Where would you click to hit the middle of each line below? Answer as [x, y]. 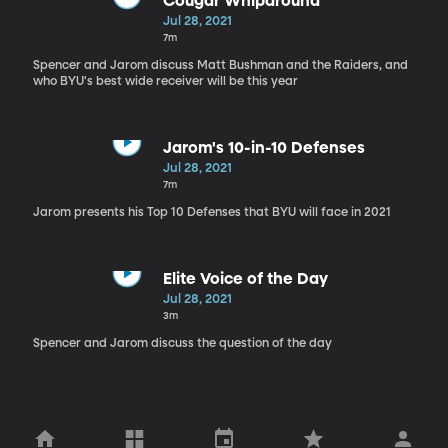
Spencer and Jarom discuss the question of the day [182, 343]
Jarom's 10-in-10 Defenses [264, 148]
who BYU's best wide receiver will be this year [165, 81]
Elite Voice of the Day [245, 279]
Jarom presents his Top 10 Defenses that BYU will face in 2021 [211, 212]
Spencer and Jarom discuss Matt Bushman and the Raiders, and [220, 65]
